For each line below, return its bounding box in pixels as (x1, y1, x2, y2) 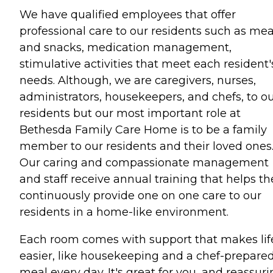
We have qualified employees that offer (19, 7, 236, 21)
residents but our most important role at (19, 106, 241, 120)
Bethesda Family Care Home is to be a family (19, 122, 267, 136)
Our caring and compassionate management (19, 155, 269, 169)
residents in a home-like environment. (19, 205, 229, 219)
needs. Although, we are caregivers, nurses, (19, 73, 256, 87)
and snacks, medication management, (19, 40, 232, 54)
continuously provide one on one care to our (19, 188, 261, 202)
